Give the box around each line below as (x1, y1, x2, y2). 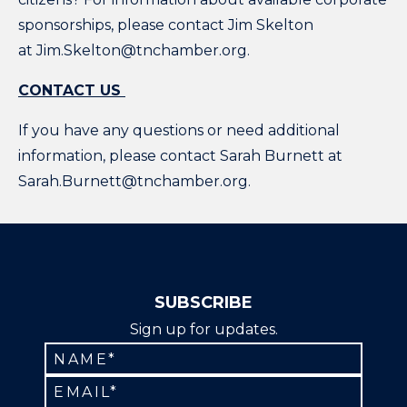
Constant (202, 344, 272, 362)
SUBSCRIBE (154, 293, 253, 313)
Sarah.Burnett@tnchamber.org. (18, 172, 251, 190)
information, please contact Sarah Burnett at (18, 146, 342, 164)
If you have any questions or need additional (18, 121, 340, 139)
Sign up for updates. (129, 320, 278, 338)
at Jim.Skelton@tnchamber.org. (18, 41, 250, 59)
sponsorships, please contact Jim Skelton (18, 15, 313, 34)
